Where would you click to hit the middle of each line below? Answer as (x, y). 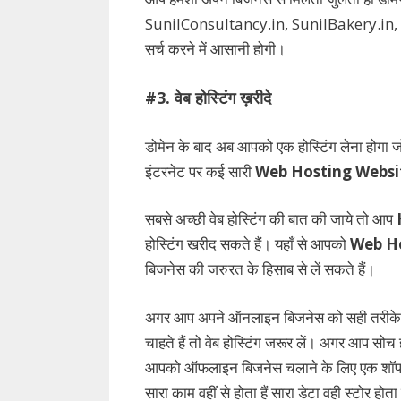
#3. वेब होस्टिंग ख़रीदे (208, 98)
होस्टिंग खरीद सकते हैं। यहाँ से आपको (247, 244)
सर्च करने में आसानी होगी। (215, 48)
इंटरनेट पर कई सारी (200, 171)
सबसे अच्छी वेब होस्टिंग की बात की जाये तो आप (269, 219)
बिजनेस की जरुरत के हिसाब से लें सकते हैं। (260, 269)
